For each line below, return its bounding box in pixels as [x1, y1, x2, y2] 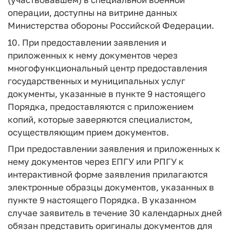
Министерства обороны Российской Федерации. [8, 20, 214, 31]
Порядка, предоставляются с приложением [8, 101, 194, 112]
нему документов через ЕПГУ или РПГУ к [8, 156, 184, 167]
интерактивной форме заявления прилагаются [8, 169, 208, 180]
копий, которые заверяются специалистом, [8, 113, 193, 125]
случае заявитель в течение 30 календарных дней [8, 207, 222, 218]
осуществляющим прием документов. [8, 126, 169, 138]
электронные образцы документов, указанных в [8, 182, 214, 193]
